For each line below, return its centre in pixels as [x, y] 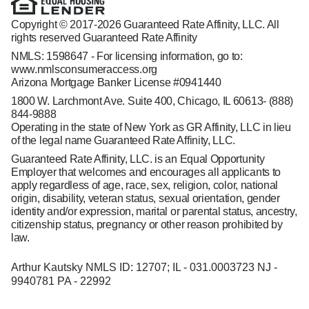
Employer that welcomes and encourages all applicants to [146, 172]
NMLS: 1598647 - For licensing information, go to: [127, 56]
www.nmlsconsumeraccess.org [84, 69]
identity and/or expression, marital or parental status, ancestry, [154, 211]
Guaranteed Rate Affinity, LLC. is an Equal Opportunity [138, 159]
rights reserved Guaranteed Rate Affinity [104, 38]
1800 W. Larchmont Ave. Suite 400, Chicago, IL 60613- [140, 101]
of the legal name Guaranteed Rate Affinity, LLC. [123, 140]
